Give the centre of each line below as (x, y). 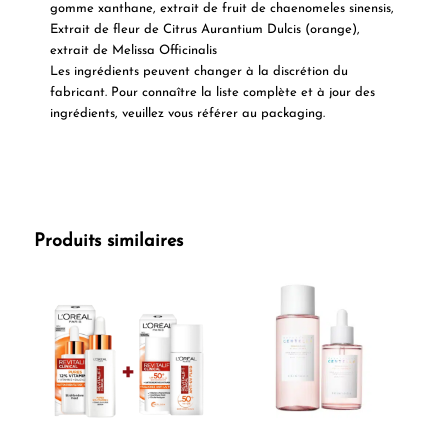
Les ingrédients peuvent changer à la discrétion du (198, 71)
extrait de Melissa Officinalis (133, 50)
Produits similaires (108, 241)
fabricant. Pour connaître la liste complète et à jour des (212, 92)
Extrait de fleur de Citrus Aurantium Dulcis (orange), (204, 29)
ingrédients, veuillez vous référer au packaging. (187, 113)
